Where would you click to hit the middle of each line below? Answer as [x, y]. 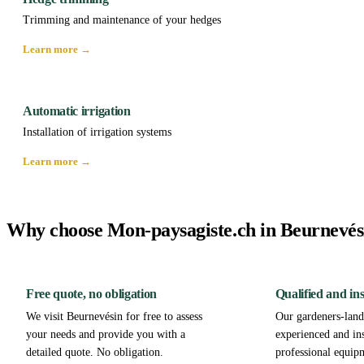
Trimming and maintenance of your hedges [122, 20]
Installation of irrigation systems [97, 132]
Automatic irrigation [77, 111]
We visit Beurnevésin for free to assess [114, 317]
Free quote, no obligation [91, 294]
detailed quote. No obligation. [95, 353]
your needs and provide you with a [106, 335]
